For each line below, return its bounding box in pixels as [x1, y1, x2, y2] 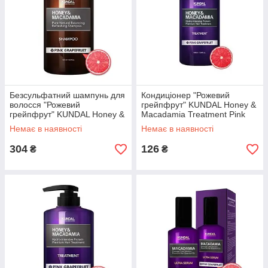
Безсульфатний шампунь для [10, 90, 125, 100]
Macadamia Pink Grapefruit [10, 119, 113, 129]
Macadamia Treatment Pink [141, 109, 245, 119]
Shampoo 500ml [10, 129, 72, 138]
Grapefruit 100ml [141, 119, 205, 129]
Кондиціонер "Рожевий [141, 90, 230, 100]
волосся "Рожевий [10, 100, 80, 109]
